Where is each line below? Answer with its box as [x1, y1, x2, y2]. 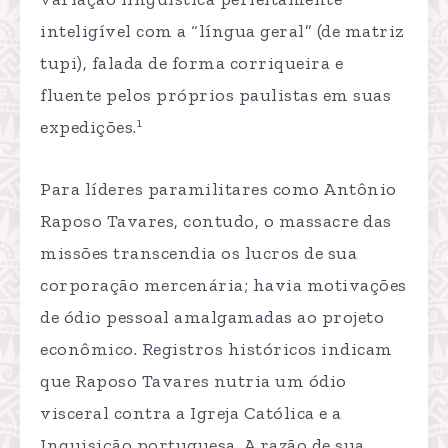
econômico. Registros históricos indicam [40, 338, 393, 361]
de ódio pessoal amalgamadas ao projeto [40, 306, 384, 329]
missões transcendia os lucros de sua [40, 242, 357, 265]
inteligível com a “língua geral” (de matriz [40, 20, 404, 43]
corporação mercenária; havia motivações [40, 274, 407, 297]
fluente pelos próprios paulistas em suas [40, 84, 391, 107]
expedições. [40, 116, 137, 139]
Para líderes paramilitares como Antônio [40, 178, 397, 201]
